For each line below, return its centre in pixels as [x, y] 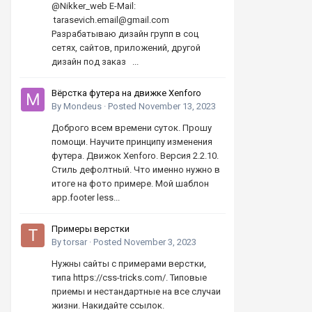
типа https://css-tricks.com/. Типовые [129, 278]
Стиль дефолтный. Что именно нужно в [136, 170]
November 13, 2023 [177, 106]
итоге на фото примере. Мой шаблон [130, 184]
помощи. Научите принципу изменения [132, 142]
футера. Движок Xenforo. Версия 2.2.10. [135, 156]
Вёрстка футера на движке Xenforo [126, 93]
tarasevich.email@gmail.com [112, 20]
